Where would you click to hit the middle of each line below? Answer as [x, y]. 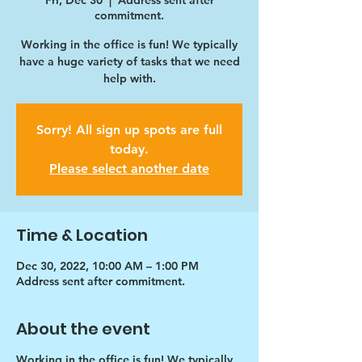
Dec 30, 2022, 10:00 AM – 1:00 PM [107, 266]
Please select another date [129, 168]
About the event [83, 329]
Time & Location [82, 235]
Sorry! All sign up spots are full [129, 130]
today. [129, 149]
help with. [129, 78]
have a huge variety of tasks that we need [129, 61]
